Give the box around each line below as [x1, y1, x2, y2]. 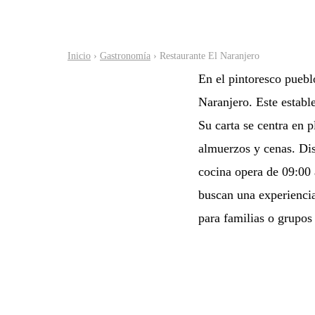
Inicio [67, 50, 91, 62]
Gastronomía [100, 50, 150, 62]
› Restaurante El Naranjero [150, 50, 259, 62]
